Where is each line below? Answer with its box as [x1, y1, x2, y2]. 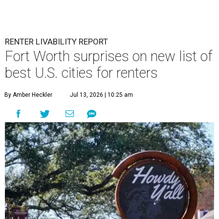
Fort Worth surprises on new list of [5, 48, 213, 65]
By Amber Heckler [4, 91, 52, 99]
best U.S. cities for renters [5, 65, 158, 82]
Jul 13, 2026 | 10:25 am [70, 91, 133, 99]
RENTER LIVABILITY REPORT [5, 37, 108, 47]
